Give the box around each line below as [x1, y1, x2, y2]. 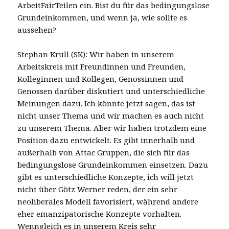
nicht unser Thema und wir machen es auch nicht [17, 110, 204, 121]
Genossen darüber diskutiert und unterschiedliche [17, 85, 205, 96]
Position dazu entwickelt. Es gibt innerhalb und [17, 134, 195, 145]
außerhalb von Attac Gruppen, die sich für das [17, 147, 190, 157]
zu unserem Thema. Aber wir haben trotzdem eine [17, 122, 207, 133]
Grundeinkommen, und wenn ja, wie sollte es [17, 12, 188, 22]
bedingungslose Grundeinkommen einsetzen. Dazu [17, 159, 209, 170]
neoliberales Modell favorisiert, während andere [17, 196, 199, 207]
